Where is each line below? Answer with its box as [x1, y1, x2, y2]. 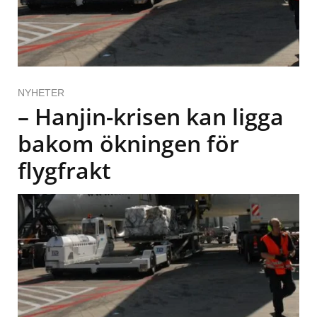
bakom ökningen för [18, 128, 239, 159]
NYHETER [18, 87, 64, 99]
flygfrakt [18, 155, 111, 186]
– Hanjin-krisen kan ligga [18, 101, 284, 132]
